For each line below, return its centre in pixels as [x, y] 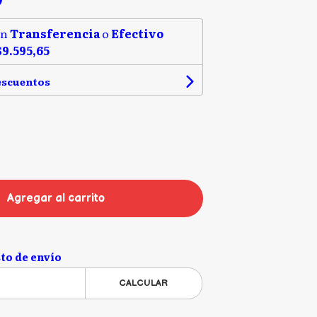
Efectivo [137, 33]
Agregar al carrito [56, 198]
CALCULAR [144, 283]
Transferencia [54, 33]
